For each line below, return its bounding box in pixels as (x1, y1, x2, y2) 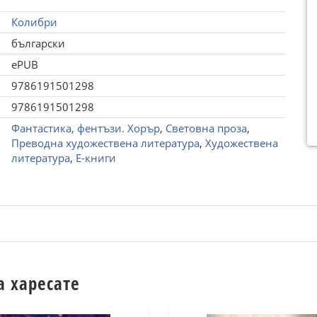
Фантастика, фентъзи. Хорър (11, 121, 160, 135)
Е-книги (75, 151, 116, 165)
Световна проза (165, 121, 247, 135)
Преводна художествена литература (11, 136, 200, 150)
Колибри (11, 15, 57, 29)
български (11, 36, 65, 50)
